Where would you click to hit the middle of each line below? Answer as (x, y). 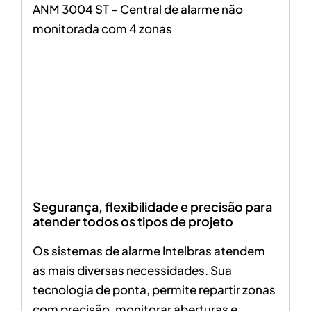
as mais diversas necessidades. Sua (132, 270)
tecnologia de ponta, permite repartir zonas (154, 289)
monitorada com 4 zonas (102, 28)
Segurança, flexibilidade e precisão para (152, 206)
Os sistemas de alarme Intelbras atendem (149, 250)
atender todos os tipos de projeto (133, 221)
